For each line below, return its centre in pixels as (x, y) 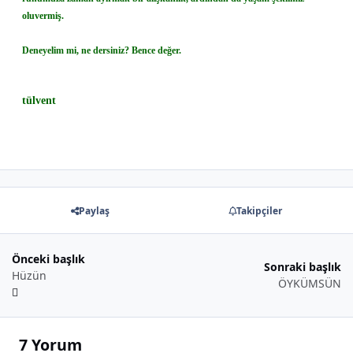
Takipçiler (260, 210)
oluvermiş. (43, 16)
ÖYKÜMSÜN (310, 284)
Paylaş (94, 210)
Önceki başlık (48, 258)
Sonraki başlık (303, 267)
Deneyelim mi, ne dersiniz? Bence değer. (102, 51)
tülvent (39, 101)
